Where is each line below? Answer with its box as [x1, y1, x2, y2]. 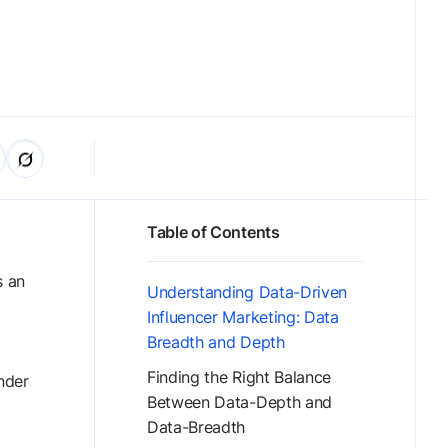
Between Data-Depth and [147, 392, 332, 412]
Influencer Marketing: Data [147, 307, 339, 327]
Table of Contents [147, 222, 280, 242]
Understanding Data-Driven [147, 282, 347, 302]
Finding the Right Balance [147, 367, 331, 387]
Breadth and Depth [147, 332, 285, 352]
